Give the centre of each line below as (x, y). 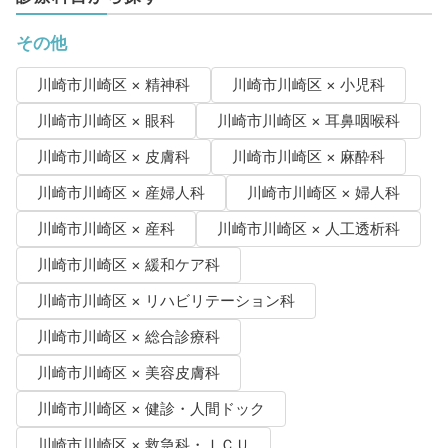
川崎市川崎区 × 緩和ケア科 (128, 265)
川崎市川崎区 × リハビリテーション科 (165, 301)
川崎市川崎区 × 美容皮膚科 (128, 373)
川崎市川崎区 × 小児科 (308, 85)
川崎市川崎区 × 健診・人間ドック (150, 409)
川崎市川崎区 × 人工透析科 (308, 229)
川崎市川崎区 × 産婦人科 (120, 193)
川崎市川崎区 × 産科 (105, 229)
